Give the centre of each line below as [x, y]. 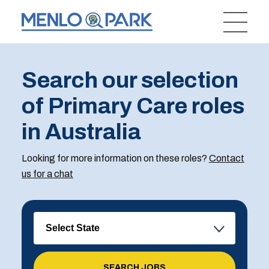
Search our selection [130, 80]
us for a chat [47, 174]
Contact [226, 158]
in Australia [81, 132]
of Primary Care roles [133, 106]
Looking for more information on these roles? [115, 158]
